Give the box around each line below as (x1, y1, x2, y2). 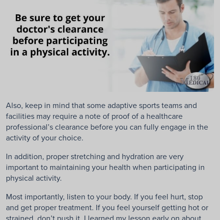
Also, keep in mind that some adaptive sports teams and (6, 100, 197, 111)
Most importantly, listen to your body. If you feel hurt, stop (6, 191, 203, 202)
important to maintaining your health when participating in (6, 162, 205, 173)
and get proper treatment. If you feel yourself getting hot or (6, 202, 208, 213)
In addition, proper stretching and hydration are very (6, 151, 184, 162)
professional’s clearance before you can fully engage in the (6, 121, 208, 133)
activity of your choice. (6, 132, 83, 143)
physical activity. (6, 172, 62, 184)
